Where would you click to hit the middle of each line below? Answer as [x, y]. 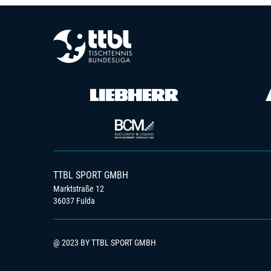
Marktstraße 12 [79, 189]
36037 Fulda [74, 201]
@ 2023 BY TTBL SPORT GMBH [105, 243]
